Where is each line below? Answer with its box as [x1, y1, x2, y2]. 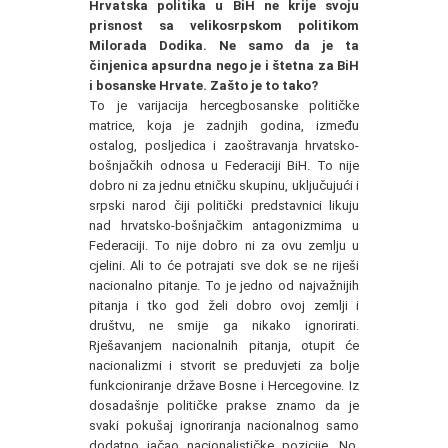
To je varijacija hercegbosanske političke [89, 98, 359, 113]
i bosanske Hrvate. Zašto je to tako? [89, 78, 318, 93]
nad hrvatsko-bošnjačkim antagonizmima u [89, 218, 359, 233]
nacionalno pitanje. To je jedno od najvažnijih [89, 278, 359, 293]
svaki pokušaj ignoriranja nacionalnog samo [89, 418, 359, 433]
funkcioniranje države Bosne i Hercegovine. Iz [89, 378, 359, 393]
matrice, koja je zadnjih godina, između [89, 118, 359, 133]
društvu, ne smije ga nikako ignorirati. [89, 318, 359, 333]
